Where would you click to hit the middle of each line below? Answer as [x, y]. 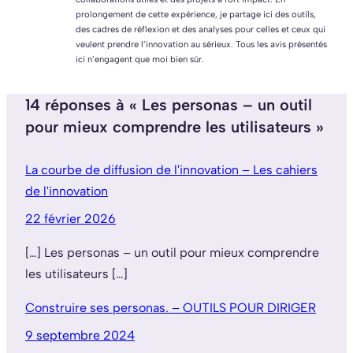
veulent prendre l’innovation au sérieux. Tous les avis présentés [201, 44]
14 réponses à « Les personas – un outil [169, 104]
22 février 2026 [71, 218]
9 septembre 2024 [80, 335]
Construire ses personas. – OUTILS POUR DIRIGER [171, 307]
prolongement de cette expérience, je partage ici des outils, [196, 14]
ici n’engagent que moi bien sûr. [140, 59]
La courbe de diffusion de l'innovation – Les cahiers [171, 169]
